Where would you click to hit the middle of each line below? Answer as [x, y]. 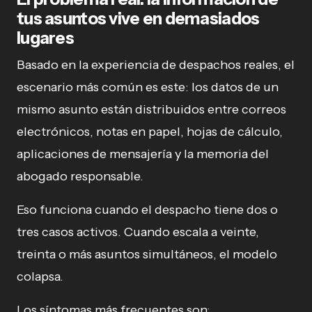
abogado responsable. [80, 176]
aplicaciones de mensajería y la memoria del [143, 154]
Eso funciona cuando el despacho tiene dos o [147, 209]
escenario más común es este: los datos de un [148, 87]
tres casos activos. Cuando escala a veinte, [138, 232]
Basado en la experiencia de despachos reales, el [156, 64]
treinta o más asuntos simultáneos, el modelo [147, 254]
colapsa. [40, 276]
